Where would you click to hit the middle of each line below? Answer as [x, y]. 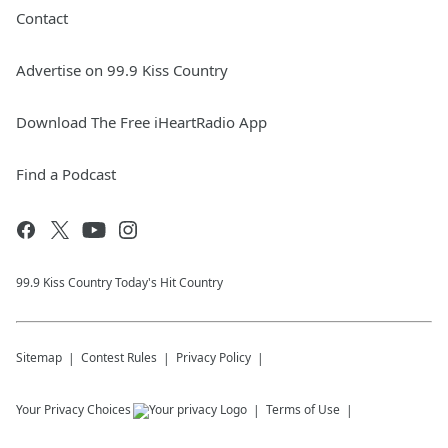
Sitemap [39, 357]
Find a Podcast [66, 174]
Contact [42, 18]
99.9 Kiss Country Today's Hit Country [119, 282]
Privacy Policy [213, 357]
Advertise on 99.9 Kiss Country [122, 70]
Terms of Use [303, 409]
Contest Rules [119, 357]
